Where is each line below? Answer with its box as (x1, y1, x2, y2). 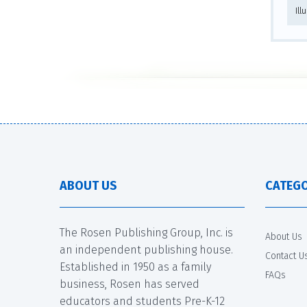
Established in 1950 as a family (60, 260, 211, 273)
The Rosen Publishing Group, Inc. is (60, 225, 233, 239)
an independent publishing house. (60, 243, 233, 256)
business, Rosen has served (60, 277, 199, 291)
